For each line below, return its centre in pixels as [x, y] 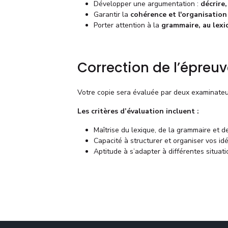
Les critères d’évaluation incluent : [138, 111]
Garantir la [112, 14]
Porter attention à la [127, 25]
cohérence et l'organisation [179, 14]
